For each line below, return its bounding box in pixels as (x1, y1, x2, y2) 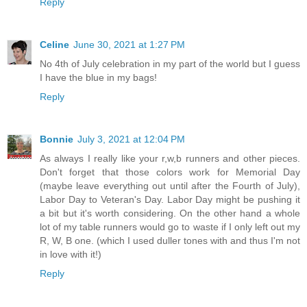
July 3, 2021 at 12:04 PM (77, 134, 185, 145)
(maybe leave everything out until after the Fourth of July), (40, 180, 300, 192)
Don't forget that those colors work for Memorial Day (40, 167, 300, 178)
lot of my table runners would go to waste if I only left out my (40, 221, 300, 233)
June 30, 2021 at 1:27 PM (73, 39, 185, 51)
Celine (40, 39, 69, 51)
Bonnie (40, 134, 73, 145)
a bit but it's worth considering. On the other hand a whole (40, 208, 300, 219)
